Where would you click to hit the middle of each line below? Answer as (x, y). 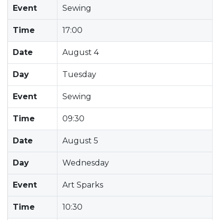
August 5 (80, 140)
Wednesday (86, 163)
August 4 (81, 52)
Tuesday (79, 74)
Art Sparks (83, 185)
